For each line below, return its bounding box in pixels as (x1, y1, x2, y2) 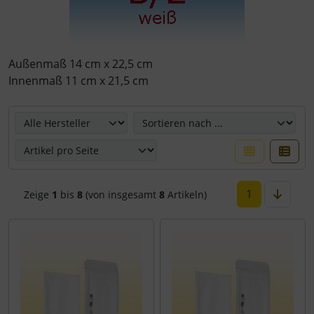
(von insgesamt (82, 187, 159, 201)
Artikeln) (164, 187, 207, 201)
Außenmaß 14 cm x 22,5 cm (8, 55, 153, 71)
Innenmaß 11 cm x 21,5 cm (8, 72, 149, 88)
